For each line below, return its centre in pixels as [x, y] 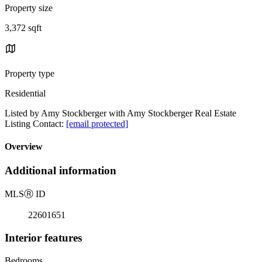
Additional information [61, 171]
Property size [29, 8]
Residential [25, 93]
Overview [24, 147]
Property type [30, 73]
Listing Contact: [35, 123]
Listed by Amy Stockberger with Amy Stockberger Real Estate [120, 113]
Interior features [43, 237]
